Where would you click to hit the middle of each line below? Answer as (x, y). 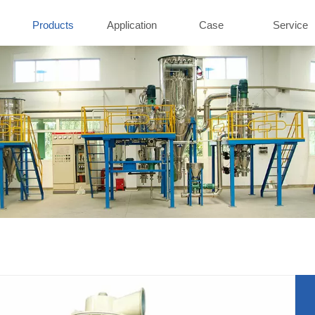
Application (132, 25)
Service (290, 25)
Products (53, 25)
